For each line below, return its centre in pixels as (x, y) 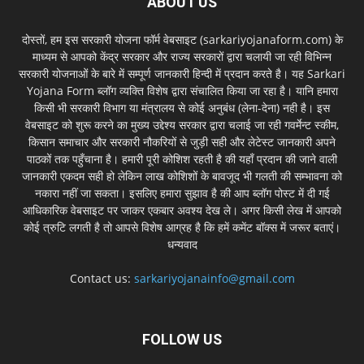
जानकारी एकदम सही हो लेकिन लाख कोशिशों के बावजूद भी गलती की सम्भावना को (182, 175)
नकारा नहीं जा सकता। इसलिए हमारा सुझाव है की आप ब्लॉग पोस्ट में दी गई (182, 193)
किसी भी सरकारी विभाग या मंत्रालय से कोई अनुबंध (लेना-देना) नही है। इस (182, 107)
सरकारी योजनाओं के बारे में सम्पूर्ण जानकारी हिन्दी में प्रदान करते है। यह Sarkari (182, 73)
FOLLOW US (182, 339)
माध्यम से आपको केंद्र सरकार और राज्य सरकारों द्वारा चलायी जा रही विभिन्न (182, 56)
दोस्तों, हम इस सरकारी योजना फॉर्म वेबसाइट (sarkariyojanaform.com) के (182, 39)
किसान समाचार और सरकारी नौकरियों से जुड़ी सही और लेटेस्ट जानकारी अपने (182, 141)
